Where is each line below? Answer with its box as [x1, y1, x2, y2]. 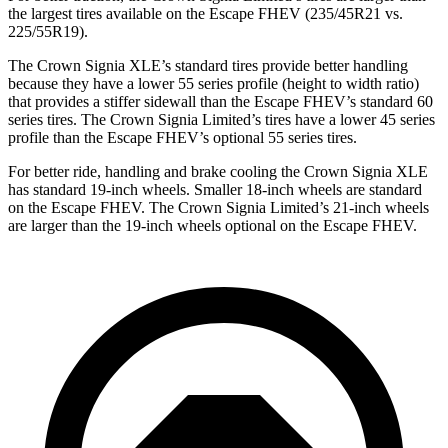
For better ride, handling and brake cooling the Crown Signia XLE [8, 162, 428, 180]
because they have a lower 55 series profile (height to [8, 74, 342, 92]
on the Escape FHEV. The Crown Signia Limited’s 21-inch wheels [8, 198, 429, 216]
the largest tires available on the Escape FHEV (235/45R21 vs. [8, 4, 403, 22]
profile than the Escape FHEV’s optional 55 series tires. [8, 128, 357, 146]
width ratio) [342, 74, 419, 92]
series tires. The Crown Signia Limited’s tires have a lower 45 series [8, 110, 435, 128]
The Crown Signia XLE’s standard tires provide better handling [8, 56, 408, 74]
